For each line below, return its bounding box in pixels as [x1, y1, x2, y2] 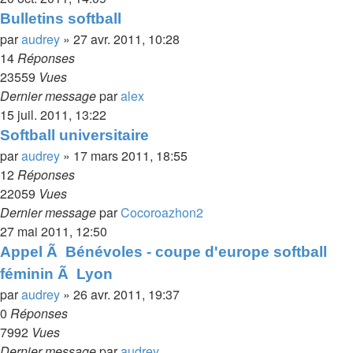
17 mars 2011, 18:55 [73, 147, 188, 165]
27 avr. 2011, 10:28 [73, 30, 180, 48]
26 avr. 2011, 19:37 [73, 285, 180, 303]
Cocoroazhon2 [121, 203, 203, 221]
